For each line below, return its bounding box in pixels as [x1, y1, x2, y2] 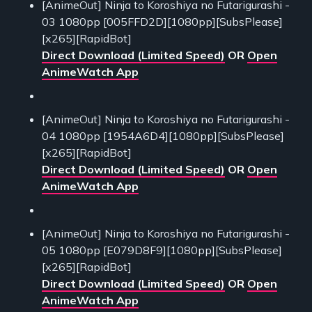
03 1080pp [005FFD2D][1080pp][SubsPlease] [42, 15, 283, 29]
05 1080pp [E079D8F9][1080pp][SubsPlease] [42, 243, 282, 258]
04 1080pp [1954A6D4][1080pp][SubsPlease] [42, 129, 284, 143]
